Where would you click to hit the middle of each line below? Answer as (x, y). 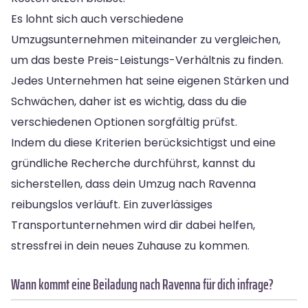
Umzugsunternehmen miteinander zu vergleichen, (146, 39)
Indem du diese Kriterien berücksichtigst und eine (143, 142)
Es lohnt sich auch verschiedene (97, 19)
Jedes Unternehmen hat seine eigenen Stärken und (150, 80)
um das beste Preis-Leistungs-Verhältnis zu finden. (147, 60)
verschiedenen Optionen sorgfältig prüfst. (124, 122)
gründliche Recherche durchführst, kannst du (133, 163)
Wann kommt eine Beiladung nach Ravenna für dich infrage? (142, 284)
